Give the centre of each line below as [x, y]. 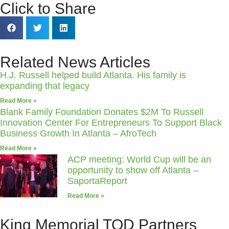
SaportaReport [97, 181]
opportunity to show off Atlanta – [133, 170]
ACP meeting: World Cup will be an [139, 159]
